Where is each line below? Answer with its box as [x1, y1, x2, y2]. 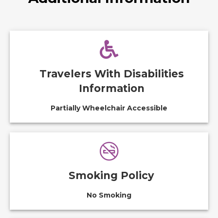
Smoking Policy [69, 169, 154, 182]
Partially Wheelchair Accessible [51, 104, 167, 112]
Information [78, 82, 145, 94]
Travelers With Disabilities [39, 68, 184, 80]
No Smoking [87, 191, 131, 200]
